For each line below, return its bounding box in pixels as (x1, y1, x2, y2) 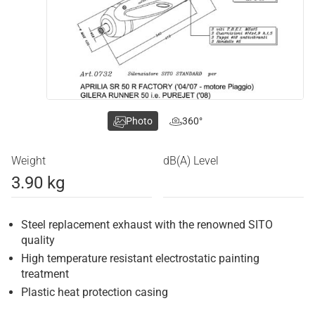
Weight (11, 154, 46, 168)
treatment (21, 267, 69, 281)
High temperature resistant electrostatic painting (21, 252, 259, 266)
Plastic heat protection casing (21, 285, 168, 300)
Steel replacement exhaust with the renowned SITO (21, 218, 273, 232)
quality (21, 233, 55, 247)
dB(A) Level (163, 154, 219, 168)
